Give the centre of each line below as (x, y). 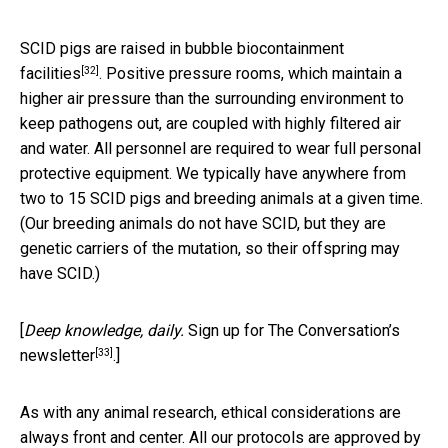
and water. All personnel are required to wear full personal (220, 149)
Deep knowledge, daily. (104, 331)
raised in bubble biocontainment (232, 49)
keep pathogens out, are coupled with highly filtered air (210, 124)
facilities (50, 74)
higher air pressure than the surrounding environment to (212, 99)
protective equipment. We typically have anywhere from (213, 174)
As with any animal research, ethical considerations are (210, 413)
